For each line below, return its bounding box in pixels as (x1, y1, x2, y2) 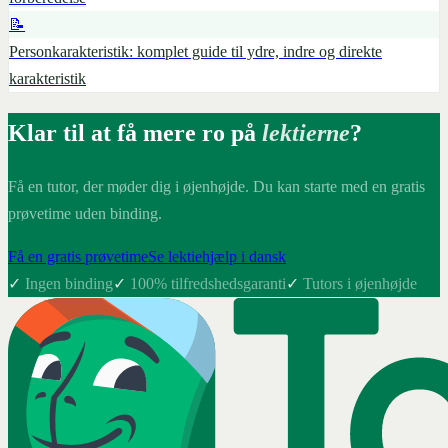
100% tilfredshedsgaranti (130, 275, 286, 293)
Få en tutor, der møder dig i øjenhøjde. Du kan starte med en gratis (8, 178, 425, 196)
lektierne (262, 120, 350, 147)
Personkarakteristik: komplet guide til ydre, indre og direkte (9, 43, 382, 61)
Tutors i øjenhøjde (303, 275, 417, 293)
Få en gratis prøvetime (8, 248, 148, 266)
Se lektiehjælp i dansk (148, 248, 286, 266)
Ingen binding (25, 275, 113, 293)
